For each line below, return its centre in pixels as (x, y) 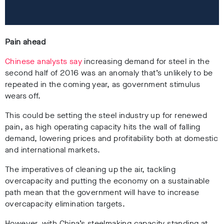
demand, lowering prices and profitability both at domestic (112, 138)
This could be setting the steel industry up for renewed (106, 115)
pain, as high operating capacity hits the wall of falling (103, 126)
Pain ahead (25, 41)
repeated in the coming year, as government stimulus (103, 84)
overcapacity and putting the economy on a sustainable (107, 180)
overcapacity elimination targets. (65, 203)
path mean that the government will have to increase (102, 192)
